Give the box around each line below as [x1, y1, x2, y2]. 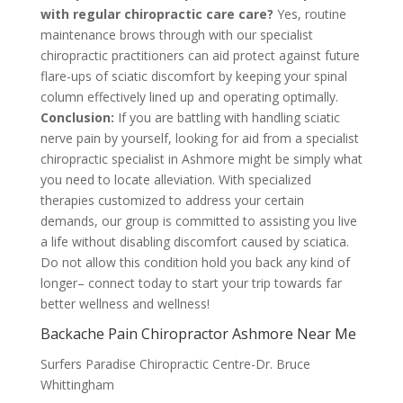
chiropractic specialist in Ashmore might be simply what [40, 150, 363, 167]
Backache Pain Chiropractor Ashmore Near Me [40, 324, 356, 344]
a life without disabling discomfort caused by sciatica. [40, 233, 349, 250]
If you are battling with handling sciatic [117, 109, 340, 126]
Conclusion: [40, 109, 118, 126]
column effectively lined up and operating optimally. [40, 88, 338, 105]
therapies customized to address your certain [40, 192, 304, 209]
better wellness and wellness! [40, 295, 210, 312]
